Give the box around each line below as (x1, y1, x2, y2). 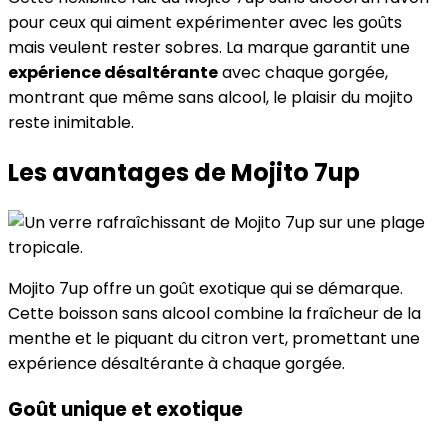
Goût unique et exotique (8, 395, 243, 423)
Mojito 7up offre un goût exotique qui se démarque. (8, 276, 403, 300)
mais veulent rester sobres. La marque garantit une (8, 36, 410, 60)
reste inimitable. (8, 111, 134, 135)
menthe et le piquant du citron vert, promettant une (8, 326, 420, 350)
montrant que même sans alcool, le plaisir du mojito (8, 86, 413, 110)
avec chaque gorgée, (218, 61, 388, 85)
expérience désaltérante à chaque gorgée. (8, 351, 345, 375)
